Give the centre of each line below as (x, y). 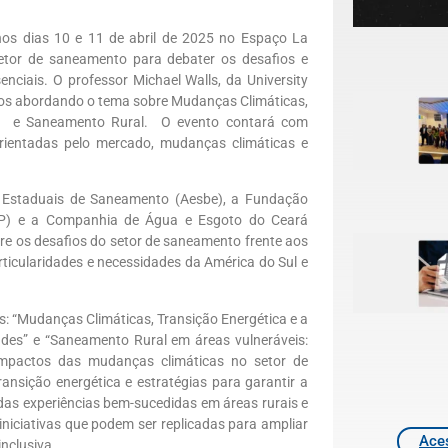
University (278, 80)
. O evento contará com (226, 122)
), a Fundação (263, 199)
